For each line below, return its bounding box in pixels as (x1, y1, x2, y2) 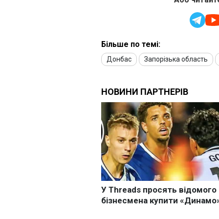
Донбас (107, 55, 131, 64)
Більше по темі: (101, 40, 160, 49)
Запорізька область (144, 55, 208, 64)
